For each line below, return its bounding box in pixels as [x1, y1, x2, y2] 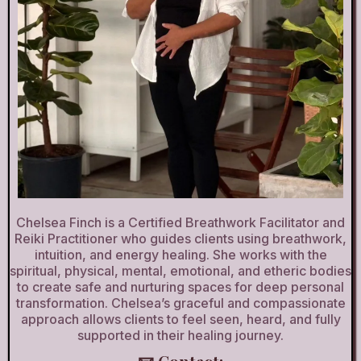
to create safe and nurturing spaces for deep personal [17, 278, 344, 295]
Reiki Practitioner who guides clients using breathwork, [15, 230, 346, 247]
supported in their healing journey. [77, 326, 284, 343]
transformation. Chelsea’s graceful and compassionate [15, 294, 346, 311]
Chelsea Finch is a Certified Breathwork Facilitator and [16, 214, 345, 230]
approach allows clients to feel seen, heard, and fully [20, 310, 341, 327]
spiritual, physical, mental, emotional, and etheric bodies [10, 262, 351, 279]
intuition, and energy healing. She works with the [34, 246, 327, 263]
